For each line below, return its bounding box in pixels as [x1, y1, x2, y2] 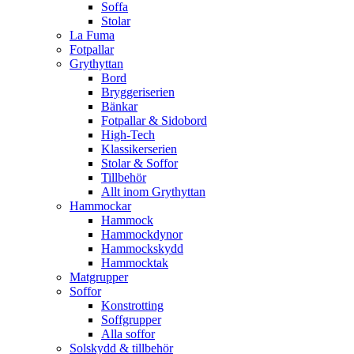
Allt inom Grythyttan [101, 184, 205, 198]
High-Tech [101, 127, 155, 141]
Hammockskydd [101, 241, 183, 255]
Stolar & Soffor [101, 156, 178, 170]
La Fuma [70, 28, 115, 42]
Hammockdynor [101, 227, 183, 241]
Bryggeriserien [101, 85, 175, 99]
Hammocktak [101, 255, 168, 269]
